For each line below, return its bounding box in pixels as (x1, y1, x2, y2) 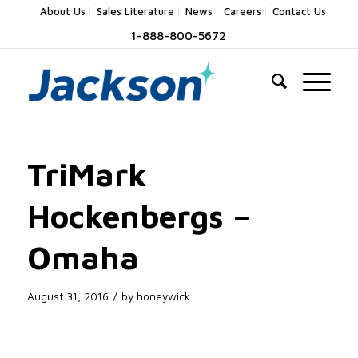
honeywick (136, 290, 190, 303)
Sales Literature (96, 5, 174, 18)
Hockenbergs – (26, 197, 251, 234)
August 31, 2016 (26, 290, 109, 303)
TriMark (26, 155, 147, 193)
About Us (39, 5, 86, 18)
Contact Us (272, 5, 326, 18)
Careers (223, 5, 261, 18)
